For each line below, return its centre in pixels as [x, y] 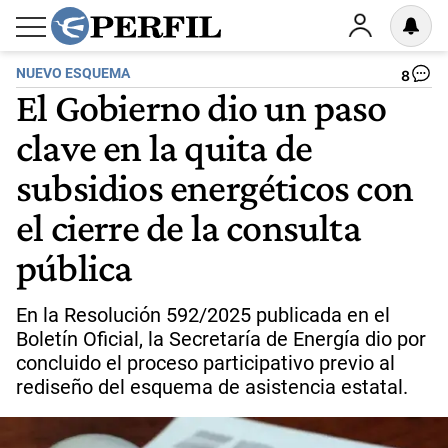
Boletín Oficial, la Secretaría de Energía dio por [221, 339]
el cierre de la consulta [188, 227]
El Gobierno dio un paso [201, 107]
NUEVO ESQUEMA [73, 73]
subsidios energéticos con [215, 187]
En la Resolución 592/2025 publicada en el [203, 315]
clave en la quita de [164, 147]
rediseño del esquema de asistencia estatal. [212, 387]
